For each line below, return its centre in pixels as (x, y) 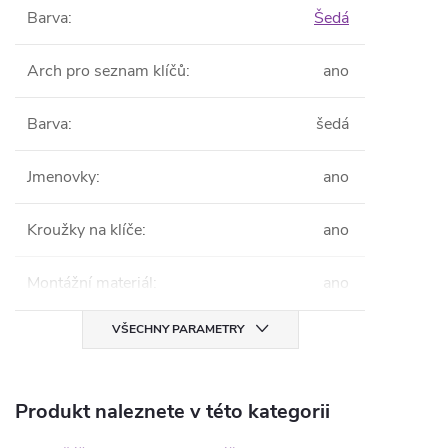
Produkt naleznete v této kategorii (172, 411)
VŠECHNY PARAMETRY (177, 329)
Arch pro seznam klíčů (106, 71)
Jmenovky (61, 177)
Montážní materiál (90, 283)
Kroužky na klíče (84, 230)
